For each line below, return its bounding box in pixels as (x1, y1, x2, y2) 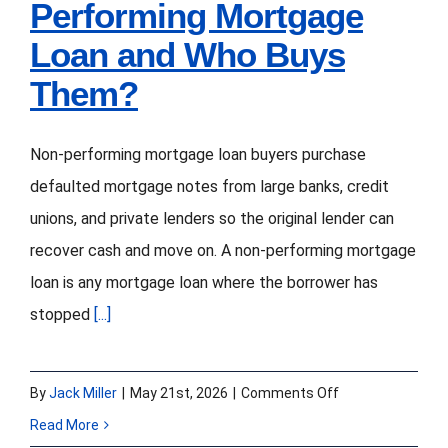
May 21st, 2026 (130, 385, 228, 402)
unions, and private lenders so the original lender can (30, 209, 394, 229)
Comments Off (241, 385, 339, 402)
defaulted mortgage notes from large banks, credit (30, 177, 389, 197)
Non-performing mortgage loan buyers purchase (30, 145, 366, 165)
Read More (30, 417, 99, 434)
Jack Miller (49, 385, 117, 402)
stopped (30, 305, 94, 325)
